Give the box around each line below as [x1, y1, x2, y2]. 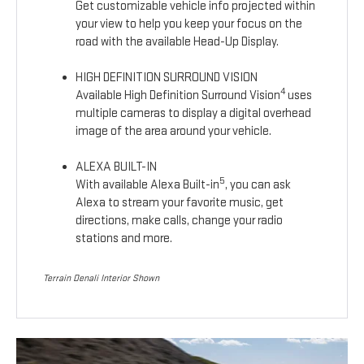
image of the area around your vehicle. [76, 123, 272, 140]
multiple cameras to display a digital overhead [76, 106, 312, 122]
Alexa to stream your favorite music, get [76, 195, 284, 211]
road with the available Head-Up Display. [76, 34, 279, 50]
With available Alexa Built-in [76, 177, 220, 193]
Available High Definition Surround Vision [76, 88, 281, 104]
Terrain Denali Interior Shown [43, 272, 160, 285]
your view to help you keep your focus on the [76, 16, 303, 32]
